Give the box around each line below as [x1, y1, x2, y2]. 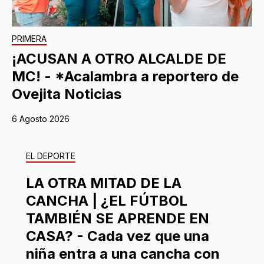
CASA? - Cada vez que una [26, 227, 209, 245]
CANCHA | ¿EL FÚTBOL [26, 192, 187, 209]
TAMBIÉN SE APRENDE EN [26, 209, 209, 227]
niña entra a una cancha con [26, 245, 220, 262]
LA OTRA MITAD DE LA [26, 174, 181, 192]
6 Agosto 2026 [12, 113, 70, 124]
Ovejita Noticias [12, 85, 121, 103]
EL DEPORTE [26, 150, 75, 161]
